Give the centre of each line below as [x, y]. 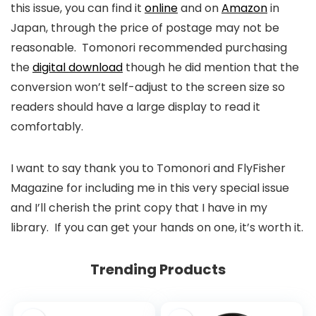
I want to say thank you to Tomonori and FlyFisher [148, 168]
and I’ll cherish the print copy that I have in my [139, 207]
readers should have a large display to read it [135, 107]
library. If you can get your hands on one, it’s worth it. [157, 227]
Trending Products [158, 269]
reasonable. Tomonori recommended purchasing [149, 47]
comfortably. [47, 126]
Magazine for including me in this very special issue [150, 188]
